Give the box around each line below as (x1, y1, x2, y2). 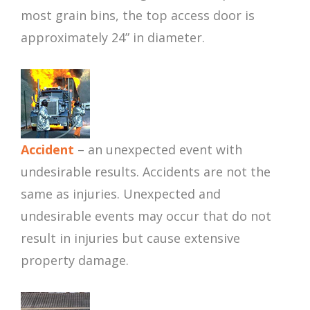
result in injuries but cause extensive (21, 230, 240, 247)
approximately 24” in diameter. (21, 29, 205, 46)
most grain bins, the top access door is (21, 7, 255, 24)
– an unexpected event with (74, 141, 242, 158)
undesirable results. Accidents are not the (21, 163, 271, 181)
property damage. (21, 252, 129, 269)
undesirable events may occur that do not (21, 208, 271, 225)
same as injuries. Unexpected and (21, 185, 221, 203)
